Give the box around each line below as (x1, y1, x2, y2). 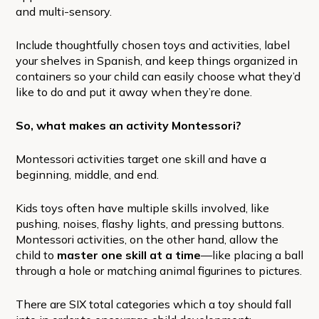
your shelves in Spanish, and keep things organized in (15, 53, 298, 68)
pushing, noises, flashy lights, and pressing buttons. (15, 216, 284, 231)
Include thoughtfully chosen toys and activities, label (15, 37, 290, 52)
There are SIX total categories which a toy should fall (15, 296, 291, 311)
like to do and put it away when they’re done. (15, 84, 252, 99)
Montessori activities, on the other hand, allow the (15, 231, 278, 246)
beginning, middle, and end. (15, 167, 159, 182)
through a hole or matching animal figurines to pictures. (15, 263, 302, 278)
